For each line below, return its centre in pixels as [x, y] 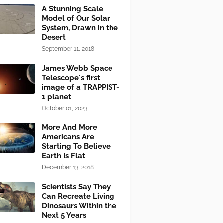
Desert [54, 37]
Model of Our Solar [76, 18]
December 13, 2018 [68, 167]
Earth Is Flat [63, 156]
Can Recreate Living [78, 196]
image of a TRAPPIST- [81, 87]
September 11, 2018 [68, 49]
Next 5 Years [64, 215]
